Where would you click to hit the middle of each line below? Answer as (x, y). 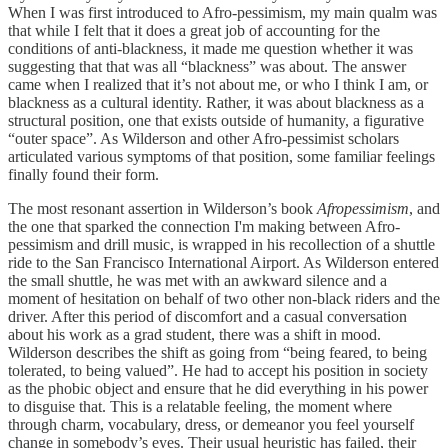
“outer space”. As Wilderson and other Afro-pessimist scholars (203, 138)
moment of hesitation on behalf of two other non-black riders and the (224, 298)
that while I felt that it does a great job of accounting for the (194, 30)
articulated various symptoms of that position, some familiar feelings (221, 156)
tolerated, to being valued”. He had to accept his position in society (218, 370)
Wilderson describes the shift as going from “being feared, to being (217, 352)
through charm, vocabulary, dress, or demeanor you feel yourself (211, 424)
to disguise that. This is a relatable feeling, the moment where (200, 406)
